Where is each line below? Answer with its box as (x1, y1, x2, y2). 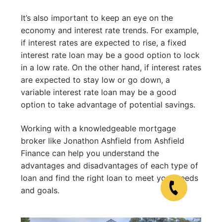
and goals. (21, 185, 59, 195)
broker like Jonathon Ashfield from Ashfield (21, 135, 184, 146)
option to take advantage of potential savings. (21, 99, 195, 110)
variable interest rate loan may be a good (21, 87, 176, 97)
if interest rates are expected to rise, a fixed (21, 37, 186, 48)
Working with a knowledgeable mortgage (21, 123, 176, 133)
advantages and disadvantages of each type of (21, 160, 198, 170)
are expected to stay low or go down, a (21, 74, 170, 85)
